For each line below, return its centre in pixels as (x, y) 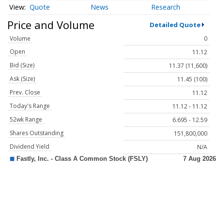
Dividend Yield (30, 147)
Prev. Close (25, 93)
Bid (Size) (22, 65)
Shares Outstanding (37, 133)
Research (166, 7)
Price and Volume (51, 24)
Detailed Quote (175, 24)
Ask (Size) (22, 79)
